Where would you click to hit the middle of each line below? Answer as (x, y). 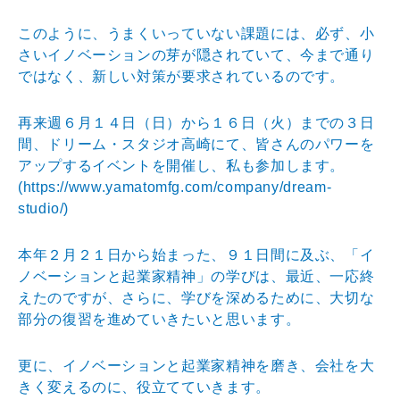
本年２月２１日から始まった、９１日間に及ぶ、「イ (196, 254)
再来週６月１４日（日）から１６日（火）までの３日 (196, 122)
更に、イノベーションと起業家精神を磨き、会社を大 (196, 365)
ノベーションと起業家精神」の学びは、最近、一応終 (196, 276)
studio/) (44, 208)
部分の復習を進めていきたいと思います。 (159, 319)
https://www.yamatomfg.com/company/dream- (177, 187)
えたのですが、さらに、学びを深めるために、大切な (196, 297)
